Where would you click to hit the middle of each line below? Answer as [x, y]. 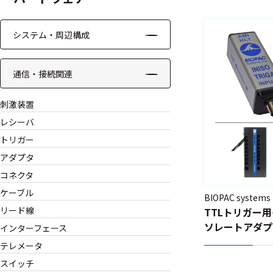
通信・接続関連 [43, 74]
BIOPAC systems [238, 198]
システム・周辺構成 [51, 35]
